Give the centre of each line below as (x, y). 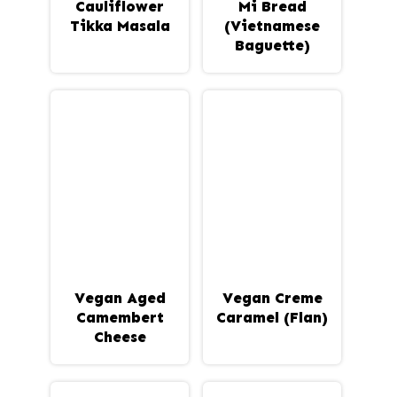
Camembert (120, 317)
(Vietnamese (272, 25)
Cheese (120, 336)
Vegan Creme (272, 297)
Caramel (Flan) (272, 317)
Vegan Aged (120, 297)
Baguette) (272, 45)
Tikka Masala (120, 25)
